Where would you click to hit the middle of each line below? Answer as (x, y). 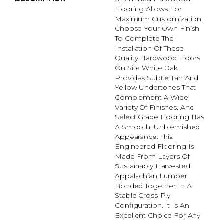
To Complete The (144, 39)
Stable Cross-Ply (143, 196)
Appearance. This (144, 137)
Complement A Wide (151, 97)
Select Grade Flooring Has (160, 117)
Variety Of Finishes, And (154, 107)
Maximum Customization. (159, 19)
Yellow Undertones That (155, 88)
